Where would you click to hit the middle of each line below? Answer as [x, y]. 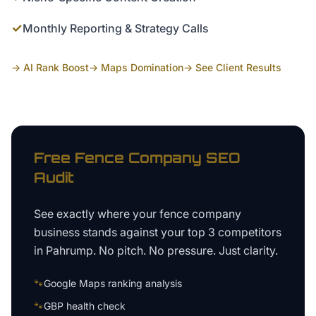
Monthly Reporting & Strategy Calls [116, 28]
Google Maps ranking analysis [113, 283]
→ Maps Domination [136, 67]
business [57, 232]
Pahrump [69, 250]
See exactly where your [97, 214]
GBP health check [85, 306]
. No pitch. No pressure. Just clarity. [186, 250]
